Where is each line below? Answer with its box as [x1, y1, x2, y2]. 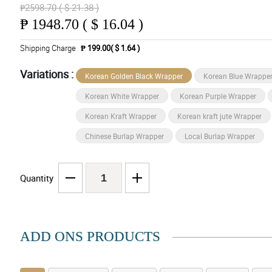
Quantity [19, 172, 53, 185]
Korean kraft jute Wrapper [177, 110, 262, 121]
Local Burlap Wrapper [184, 131, 255, 141]
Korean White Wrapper [84, 90, 159, 101]
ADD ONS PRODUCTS [19, 229, 160, 245]
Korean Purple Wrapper [179, 90, 256, 101]
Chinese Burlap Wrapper [84, 131, 164, 141]
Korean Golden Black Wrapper [84, 70, 183, 81]
